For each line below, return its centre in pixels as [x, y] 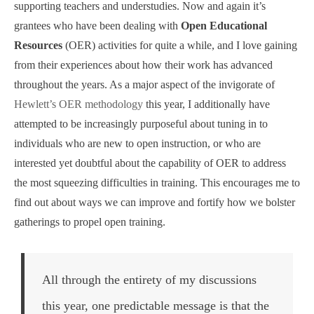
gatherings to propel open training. [90, 222]
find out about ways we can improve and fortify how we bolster [155, 203]
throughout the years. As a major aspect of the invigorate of [144, 85]
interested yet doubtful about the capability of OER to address [150, 163]
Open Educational [224, 26]
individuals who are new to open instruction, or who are [137, 144]
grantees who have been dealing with [97, 26]
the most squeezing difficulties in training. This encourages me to [157, 183]
